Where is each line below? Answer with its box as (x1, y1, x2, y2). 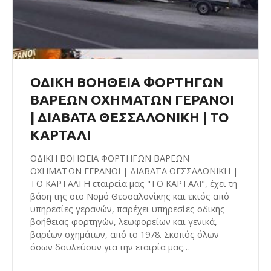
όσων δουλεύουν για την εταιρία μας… (30, 241, 190, 253)
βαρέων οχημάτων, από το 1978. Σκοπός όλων (30, 228, 219, 240)
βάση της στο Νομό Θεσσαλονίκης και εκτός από (30, 190, 229, 202)
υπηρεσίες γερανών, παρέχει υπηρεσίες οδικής (30, 203, 225, 215)
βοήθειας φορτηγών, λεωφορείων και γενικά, (30, 215, 217, 227)
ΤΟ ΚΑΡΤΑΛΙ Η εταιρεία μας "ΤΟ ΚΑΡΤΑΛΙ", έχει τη (30, 177, 237, 189)
